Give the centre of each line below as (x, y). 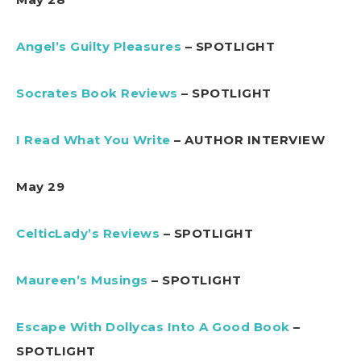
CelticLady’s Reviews (88, 233)
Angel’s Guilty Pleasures (99, 46)
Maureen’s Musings (82, 280)
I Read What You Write (93, 139)
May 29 (40, 186)
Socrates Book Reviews (97, 93)
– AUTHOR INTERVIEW (247, 139)
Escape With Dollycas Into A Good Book (153, 326)
